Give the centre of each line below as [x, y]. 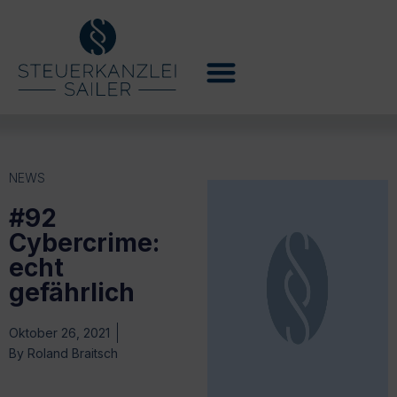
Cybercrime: [84, 242]
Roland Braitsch [71, 353]
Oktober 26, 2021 [59, 332]
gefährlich [72, 292]
